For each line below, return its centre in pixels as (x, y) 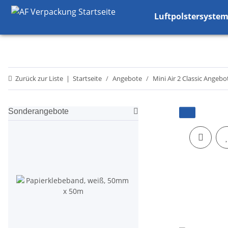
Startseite (87, 79)
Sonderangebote (38, 111)
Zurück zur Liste (39, 79)
